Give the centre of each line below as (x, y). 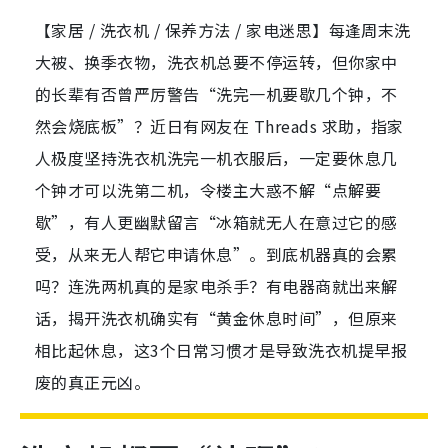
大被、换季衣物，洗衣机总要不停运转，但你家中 (216, 62)
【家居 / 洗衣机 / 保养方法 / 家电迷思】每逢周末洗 (223, 30)
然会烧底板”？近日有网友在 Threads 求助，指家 (219, 126)
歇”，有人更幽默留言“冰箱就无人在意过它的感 (216, 222)
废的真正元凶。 (93, 382)
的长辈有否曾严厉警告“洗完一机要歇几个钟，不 (216, 94)
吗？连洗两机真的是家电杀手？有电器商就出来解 (216, 286)
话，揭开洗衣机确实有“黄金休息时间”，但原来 (216, 318)
